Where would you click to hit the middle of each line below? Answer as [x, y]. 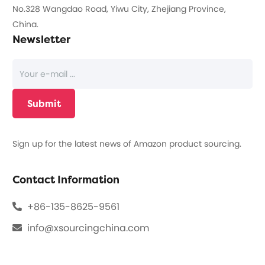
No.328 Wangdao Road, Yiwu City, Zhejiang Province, [119, 9]
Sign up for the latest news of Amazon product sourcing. [127, 144]
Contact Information [66, 180]
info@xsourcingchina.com [88, 228]
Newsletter [42, 40]
